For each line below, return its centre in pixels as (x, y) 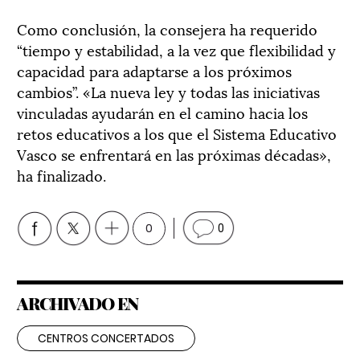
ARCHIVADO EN (78, 303)
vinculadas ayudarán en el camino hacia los (162, 112)
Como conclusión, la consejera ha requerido (167, 28)
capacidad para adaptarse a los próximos (154, 70)
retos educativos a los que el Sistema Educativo (177, 133)
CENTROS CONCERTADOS (106, 338)
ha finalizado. (61, 174)
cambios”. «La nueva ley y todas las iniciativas (168, 91)
